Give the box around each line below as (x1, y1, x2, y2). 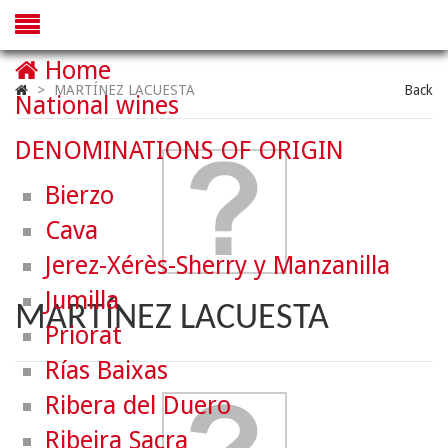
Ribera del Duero (45, 391, 231, 420)
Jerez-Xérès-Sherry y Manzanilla (45, 251, 390, 280)
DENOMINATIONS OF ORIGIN (15, 136, 344, 165)
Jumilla (45, 286, 119, 315)
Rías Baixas (45, 356, 168, 385)
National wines (15, 91, 179, 120)
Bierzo (45, 181, 114, 210)
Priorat (45, 321, 122, 350)
